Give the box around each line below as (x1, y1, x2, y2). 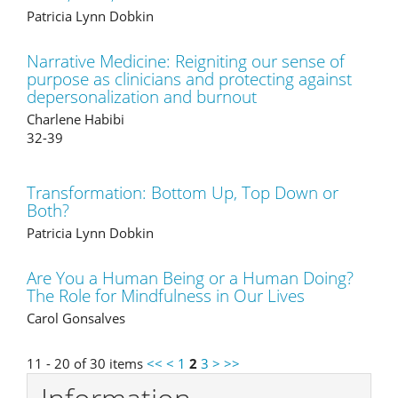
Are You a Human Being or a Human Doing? (27, 267, 354, 290)
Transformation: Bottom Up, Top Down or (27, 181, 338, 204)
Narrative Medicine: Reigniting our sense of (27, 50, 345, 73)
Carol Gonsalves (27, 309, 125, 327)
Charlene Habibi (27, 110, 124, 128)
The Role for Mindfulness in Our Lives (27, 284, 305, 307)
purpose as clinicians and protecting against (27, 68, 352, 91)
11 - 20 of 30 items (27, 354, 147, 372)
